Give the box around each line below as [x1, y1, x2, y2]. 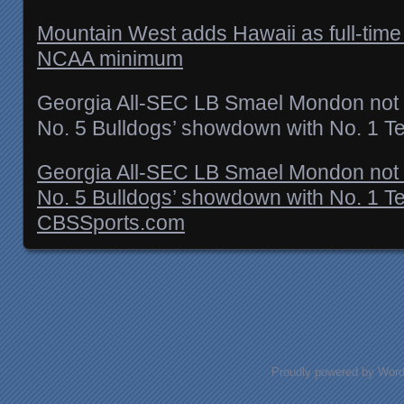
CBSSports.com [37, 210, 185, 234]
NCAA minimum [37, 46, 183, 70]
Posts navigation [36, 296, 205, 322]
